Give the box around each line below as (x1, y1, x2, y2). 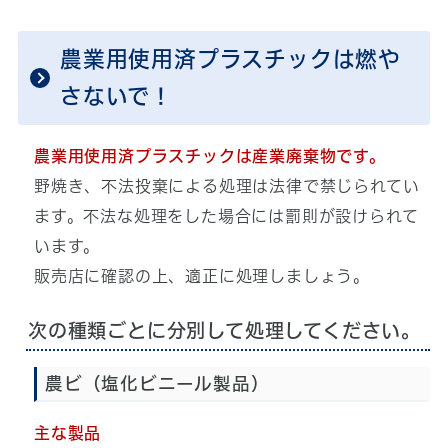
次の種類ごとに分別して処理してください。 (27, 321, 421, 341)
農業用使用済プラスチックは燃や (59, 48, 401, 71)
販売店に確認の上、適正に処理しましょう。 (33, 268, 370, 285)
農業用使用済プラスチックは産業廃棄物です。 (33, 148, 386, 165)
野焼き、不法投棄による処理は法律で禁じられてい (33, 178, 420, 195)
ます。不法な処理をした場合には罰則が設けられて (33, 208, 419, 225)
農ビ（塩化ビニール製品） (44, 375, 270, 393)
